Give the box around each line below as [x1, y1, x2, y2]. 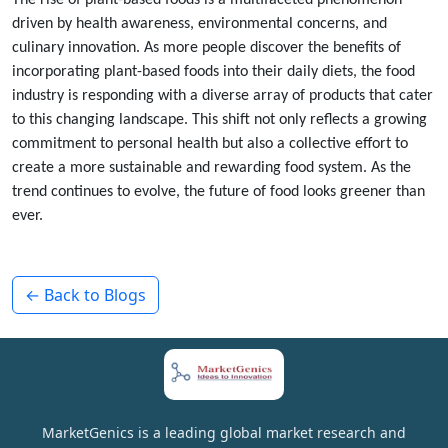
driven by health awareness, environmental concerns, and [12, 16, 387, 32]
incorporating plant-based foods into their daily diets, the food [12, 64, 415, 80]
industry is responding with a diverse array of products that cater [12, 88, 433, 104]
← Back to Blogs [25, 284, 146, 306]
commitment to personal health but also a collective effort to [12, 136, 408, 152]
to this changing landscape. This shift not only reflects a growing [12, 112, 427, 128]
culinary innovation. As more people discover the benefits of [12, 40, 401, 56]
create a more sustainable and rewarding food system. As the [12, 160, 411, 176]
